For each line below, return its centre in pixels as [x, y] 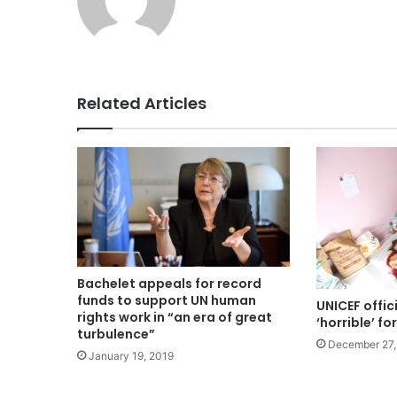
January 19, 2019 [131, 356]
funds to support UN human [167, 301]
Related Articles [142, 104]
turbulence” [116, 335]
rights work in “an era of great [175, 318]
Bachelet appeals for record [169, 284]
